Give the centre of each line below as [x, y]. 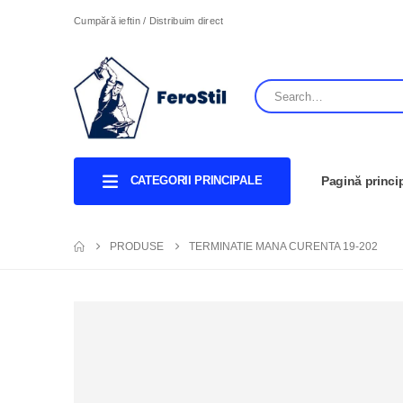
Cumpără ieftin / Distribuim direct [149, 20]
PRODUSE [137, 247]
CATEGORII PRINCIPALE [196, 180]
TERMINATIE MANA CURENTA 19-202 [283, 247]
